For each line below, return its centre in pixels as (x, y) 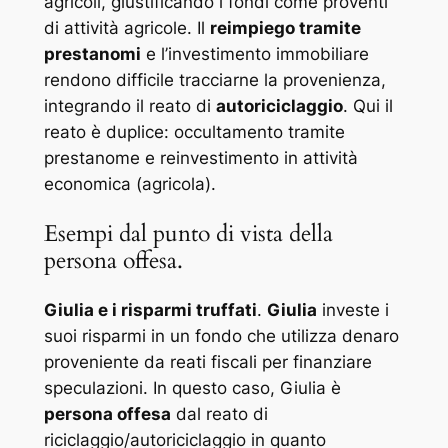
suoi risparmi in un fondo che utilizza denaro (221, 336)
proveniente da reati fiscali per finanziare (207, 362)
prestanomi (92, 53)
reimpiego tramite (285, 27)
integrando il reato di (129, 105)
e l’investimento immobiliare (254, 53)
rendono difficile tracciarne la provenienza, (214, 79)
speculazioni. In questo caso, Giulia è (192, 388)
